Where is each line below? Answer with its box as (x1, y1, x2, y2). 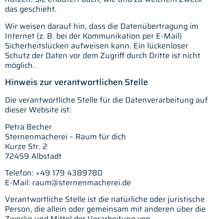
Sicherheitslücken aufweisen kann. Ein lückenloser (5, 39, 188, 52)
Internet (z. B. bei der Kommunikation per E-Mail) (5, 29, 182, 42)
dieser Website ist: (5, 104, 71, 116)
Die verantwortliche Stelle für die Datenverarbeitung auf (5, 94, 208, 107)
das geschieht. (5, 3, 57, 16)
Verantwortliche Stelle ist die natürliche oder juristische (5, 193, 205, 206)
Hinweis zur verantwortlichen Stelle (5, 75, 148, 89)
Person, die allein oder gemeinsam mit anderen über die (5, 203, 206, 216)
